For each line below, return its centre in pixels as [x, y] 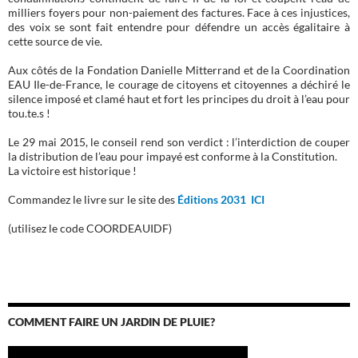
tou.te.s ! [29, 113]
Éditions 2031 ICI [221, 200]
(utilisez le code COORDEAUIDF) [90, 229]
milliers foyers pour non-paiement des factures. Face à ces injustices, [179, 13]
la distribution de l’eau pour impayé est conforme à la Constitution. [173, 157]
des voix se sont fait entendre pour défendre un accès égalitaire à [179, 27]
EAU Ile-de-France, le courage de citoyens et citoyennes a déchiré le [179, 85]
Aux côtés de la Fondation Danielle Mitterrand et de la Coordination [179, 70]
